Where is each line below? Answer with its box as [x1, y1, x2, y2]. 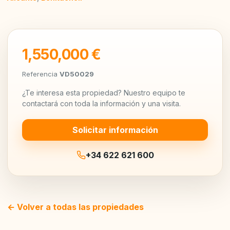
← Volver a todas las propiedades [7, 201, 144, 212]
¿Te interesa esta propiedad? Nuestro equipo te [22, 88, 185, 97]
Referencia [22, 69, 60, 78]
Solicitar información [72, 124, 158, 135]
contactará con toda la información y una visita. [22, 99, 181, 108]
